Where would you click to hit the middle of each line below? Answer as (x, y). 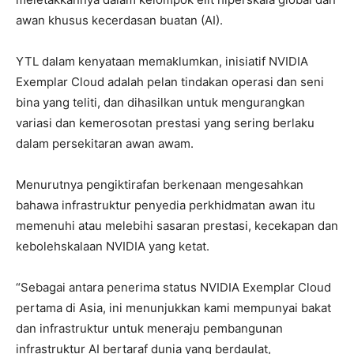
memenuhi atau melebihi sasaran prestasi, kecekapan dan (177, 226)
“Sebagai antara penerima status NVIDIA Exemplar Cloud (173, 288)
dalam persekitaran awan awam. (105, 144)
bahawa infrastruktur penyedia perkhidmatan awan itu (166, 205)
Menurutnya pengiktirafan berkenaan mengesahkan (160, 185)
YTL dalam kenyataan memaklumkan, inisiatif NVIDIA (162, 62)
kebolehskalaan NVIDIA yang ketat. (113, 247)
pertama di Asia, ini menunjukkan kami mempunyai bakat (173, 308)
